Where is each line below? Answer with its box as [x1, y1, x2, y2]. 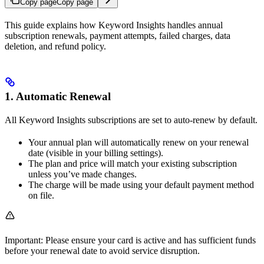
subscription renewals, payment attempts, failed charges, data [5, 30, 230, 41]
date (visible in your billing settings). [28, 147, 163, 158]
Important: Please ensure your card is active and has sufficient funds [5, 235, 256, 245]
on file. [28, 190, 54, 200]
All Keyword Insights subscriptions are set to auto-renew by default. [5, 114, 258, 125]
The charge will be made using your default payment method [28, 179, 254, 190]
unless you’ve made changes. [28, 169, 137, 179]
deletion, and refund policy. [5, 41, 106, 51]
